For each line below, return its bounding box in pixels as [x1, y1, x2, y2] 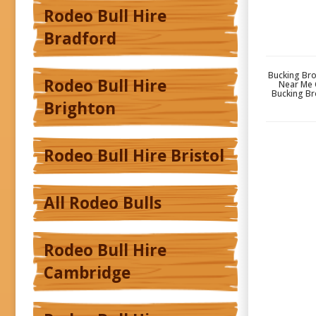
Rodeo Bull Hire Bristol [44, 145, 224, 167]
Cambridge [44, 262, 130, 284]
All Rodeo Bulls [44, 192, 162, 214]
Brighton [44, 97, 116, 120]
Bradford [44, 28, 116, 50]
